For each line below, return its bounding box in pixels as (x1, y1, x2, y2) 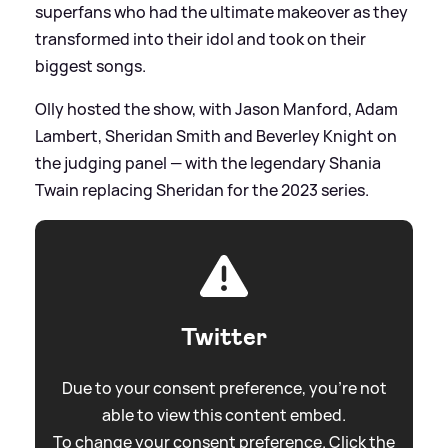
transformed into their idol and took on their (35, 27, 366, 50)
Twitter (181, 320, 267, 353)
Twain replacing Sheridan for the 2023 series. (35, 178, 369, 201)
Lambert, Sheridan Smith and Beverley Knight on (35, 124, 397, 147)
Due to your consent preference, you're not (61, 376, 387, 399)
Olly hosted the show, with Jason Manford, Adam (35, 97, 398, 120)
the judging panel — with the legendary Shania (35, 151, 381, 174)
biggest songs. (35, 54, 146, 77)
